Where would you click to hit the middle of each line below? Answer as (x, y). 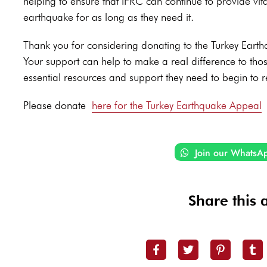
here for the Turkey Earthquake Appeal (177, 105)
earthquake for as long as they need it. (108, 17)
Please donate (55, 105)
